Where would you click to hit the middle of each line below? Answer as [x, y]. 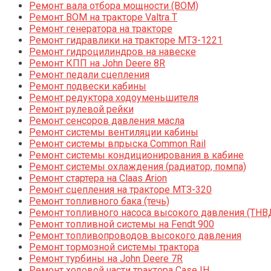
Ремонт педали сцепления [89, 75]
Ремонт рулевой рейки [81, 109]
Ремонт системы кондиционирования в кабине [136, 155]
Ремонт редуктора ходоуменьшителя [114, 98]
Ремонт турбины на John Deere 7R [106, 259]
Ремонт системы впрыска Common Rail [117, 144]
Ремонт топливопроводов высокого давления [135, 236]
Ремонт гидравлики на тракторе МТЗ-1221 [126, 41]
